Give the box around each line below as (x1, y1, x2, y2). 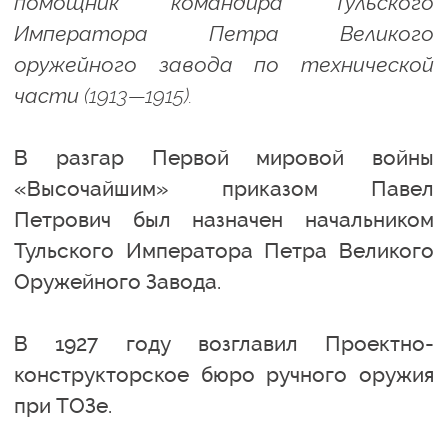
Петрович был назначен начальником (14, 207, 434, 232)
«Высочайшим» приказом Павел (14, 176, 434, 201)
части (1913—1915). (14, 83, 193, 108)
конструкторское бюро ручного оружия (14, 362, 434, 387)
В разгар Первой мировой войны (14, 145, 434, 170)
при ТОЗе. (14, 393, 112, 418)
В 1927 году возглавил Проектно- (14, 331, 434, 356)
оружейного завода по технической (14, 52, 434, 77)
